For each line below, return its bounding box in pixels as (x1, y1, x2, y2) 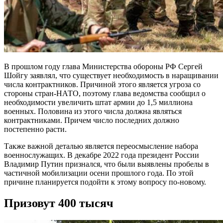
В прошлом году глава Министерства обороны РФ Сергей (4, 62, 203, 71)
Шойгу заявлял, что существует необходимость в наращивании (4, 71, 219, 80)
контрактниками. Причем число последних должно (4, 115, 179, 124)
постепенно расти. (4, 124, 67, 133)
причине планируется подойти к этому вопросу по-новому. (4, 177, 206, 186)
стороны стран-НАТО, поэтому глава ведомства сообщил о (4, 89, 206, 98)
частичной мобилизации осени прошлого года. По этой (4, 168, 194, 177)
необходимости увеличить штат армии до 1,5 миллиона (4, 98, 193, 107)
